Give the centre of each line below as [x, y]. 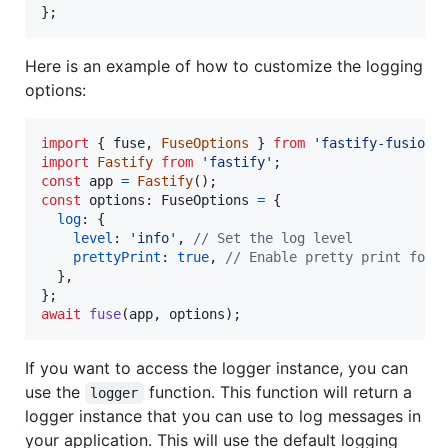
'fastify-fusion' [377, 142]
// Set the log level [273, 237]
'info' [153, 237]
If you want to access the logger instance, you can [216, 367]
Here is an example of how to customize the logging [224, 65]
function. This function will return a [280, 391]
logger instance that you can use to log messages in [223, 415]
